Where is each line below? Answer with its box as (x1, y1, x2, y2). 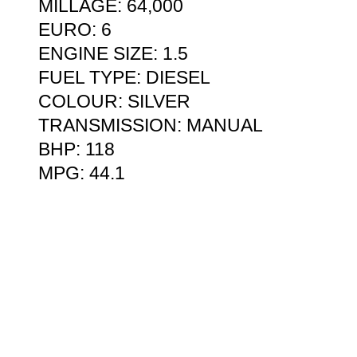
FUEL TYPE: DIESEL (38, 67, 210, 88)
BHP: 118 (38, 139, 115, 160)
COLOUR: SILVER (38, 91, 190, 112)
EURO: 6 (38, 19, 112, 41)
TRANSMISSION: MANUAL (38, 115, 263, 136)
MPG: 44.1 (38, 163, 125, 184)
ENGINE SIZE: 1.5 (38, 43, 188, 65)
